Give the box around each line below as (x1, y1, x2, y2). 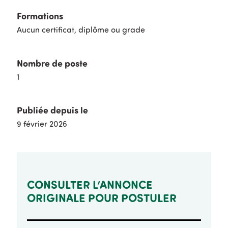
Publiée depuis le (16, 104, 88, 117)
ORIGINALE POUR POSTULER (26, 189, 177, 205)
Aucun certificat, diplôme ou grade (16, 24, 145, 35)
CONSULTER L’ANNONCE (26, 176, 153, 192)
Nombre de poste (16, 56, 88, 69)
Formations (16, 10, 63, 22)
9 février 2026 (16, 119, 67, 129)
